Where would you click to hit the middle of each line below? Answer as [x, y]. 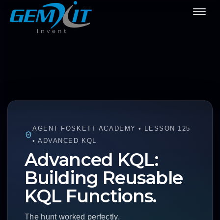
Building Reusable [104, 178]
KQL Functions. [91, 196]
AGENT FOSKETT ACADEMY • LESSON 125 [112, 128]
